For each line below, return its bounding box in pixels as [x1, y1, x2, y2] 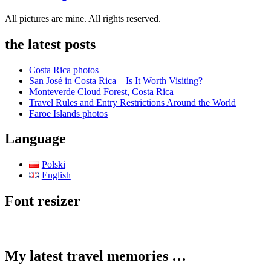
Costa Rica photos [29, 64, 99, 75]
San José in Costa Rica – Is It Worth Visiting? [29, 75, 203, 86]
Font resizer [5, 193, 80, 209]
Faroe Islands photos [29, 108, 108, 119]
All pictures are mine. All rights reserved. [5, 13, 161, 24]
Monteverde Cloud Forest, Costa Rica [29, 86, 174, 97]
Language [5, 131, 66, 147]
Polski [41, 159, 65, 170]
